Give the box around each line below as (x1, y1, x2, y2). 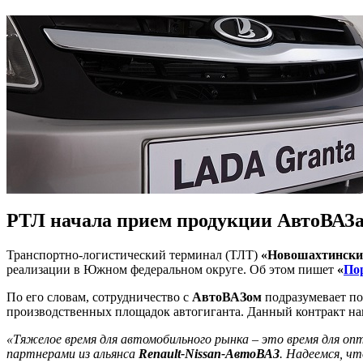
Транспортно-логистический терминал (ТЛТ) (6, 247, 261, 262)
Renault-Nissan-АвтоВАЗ (139, 346, 280, 361)
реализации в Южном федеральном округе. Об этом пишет (6, 262, 337, 276)
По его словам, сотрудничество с (6, 289, 192, 304)
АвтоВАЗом (192, 289, 262, 304)
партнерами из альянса (6, 346, 139, 361)
